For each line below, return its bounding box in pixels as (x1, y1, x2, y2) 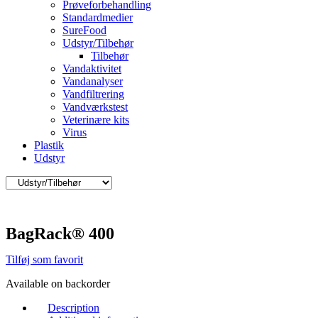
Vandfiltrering (62, 88, 124, 100)
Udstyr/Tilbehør (62, 37, 133, 49)
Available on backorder (6, 278, 110, 290)
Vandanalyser (62, 75, 123, 87)
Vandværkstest (62, 101, 128, 113)
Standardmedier (62, 11, 133, 23)
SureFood (62, 24, 106, 36)
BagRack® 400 (6, 224, 114, 243)
